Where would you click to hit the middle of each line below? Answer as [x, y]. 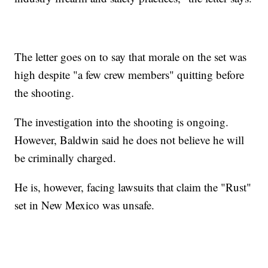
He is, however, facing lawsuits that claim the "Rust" [133, 187]
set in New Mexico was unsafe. [85, 205]
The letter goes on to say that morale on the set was [131, 57]
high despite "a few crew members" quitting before [130, 75]
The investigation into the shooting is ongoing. [122, 122]
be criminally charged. [66, 158]
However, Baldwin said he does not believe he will [130, 140]
